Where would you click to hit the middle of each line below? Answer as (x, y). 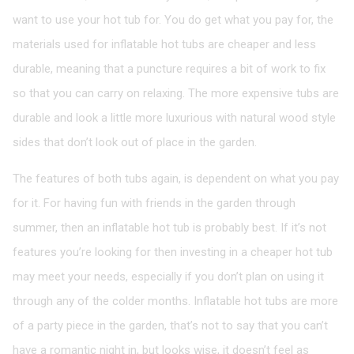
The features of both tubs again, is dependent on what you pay (176, 178)
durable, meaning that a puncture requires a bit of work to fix (169, 68)
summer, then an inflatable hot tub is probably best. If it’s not (169, 227)
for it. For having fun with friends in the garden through (154, 203)
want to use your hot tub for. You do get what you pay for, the (173, 19)
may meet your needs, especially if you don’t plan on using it (168, 276)
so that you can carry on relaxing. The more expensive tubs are (176, 93)
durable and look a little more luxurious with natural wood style (174, 117)
